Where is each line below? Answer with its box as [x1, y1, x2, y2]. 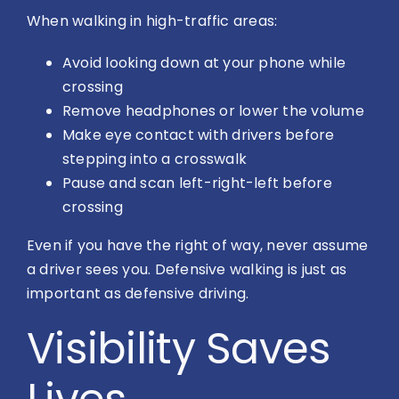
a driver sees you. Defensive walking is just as [27, 259, 347, 281]
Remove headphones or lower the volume [62, 101, 364, 122]
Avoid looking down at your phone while [62, 53, 346, 74]
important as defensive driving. [27, 283, 249, 305]
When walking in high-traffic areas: [27, 11, 278, 32]
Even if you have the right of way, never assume [27, 235, 369, 256]
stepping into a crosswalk [62, 149, 248, 170]
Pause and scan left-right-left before [62, 173, 332, 194]
